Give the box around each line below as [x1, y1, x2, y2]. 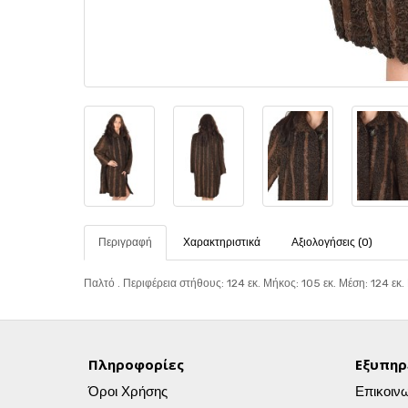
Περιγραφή [98, 236, 152, 249]
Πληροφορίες [88, 355, 184, 373]
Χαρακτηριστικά [183, 236, 260, 249]
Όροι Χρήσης [88, 383, 168, 400]
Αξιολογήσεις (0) [291, 236, 372, 249]
